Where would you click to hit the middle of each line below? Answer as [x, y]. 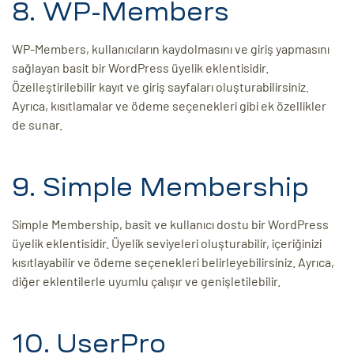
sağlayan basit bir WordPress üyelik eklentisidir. [140, 68]
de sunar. [37, 125]
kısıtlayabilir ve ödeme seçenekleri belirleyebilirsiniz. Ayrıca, [173, 262]
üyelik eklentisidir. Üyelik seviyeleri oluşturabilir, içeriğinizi [167, 243]
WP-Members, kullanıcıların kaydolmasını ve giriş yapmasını [171, 49]
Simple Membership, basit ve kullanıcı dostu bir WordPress [170, 224]
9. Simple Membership [160, 188]
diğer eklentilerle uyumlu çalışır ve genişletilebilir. [146, 281]
